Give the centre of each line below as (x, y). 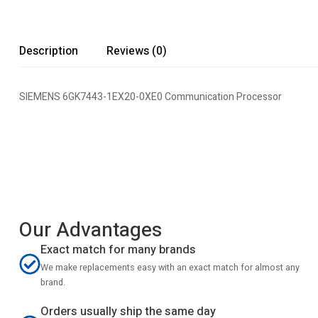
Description (49, 51)
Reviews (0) (137, 51)
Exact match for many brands (118, 250)
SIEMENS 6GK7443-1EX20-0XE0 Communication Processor (150, 97)
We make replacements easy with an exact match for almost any (170, 268)
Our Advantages (91, 230)
